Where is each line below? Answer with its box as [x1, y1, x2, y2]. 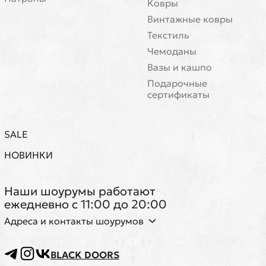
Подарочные [147, 77, 207, 89]
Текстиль [147, 29, 189, 41]
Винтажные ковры [147, 13, 233, 25]
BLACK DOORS [50, 249, 119, 261]
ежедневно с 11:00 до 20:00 [4, 197, 167, 212]
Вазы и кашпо [147, 61, 212, 73]
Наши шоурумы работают [4, 183, 156, 199]
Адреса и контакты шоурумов [4, 215, 144, 227]
